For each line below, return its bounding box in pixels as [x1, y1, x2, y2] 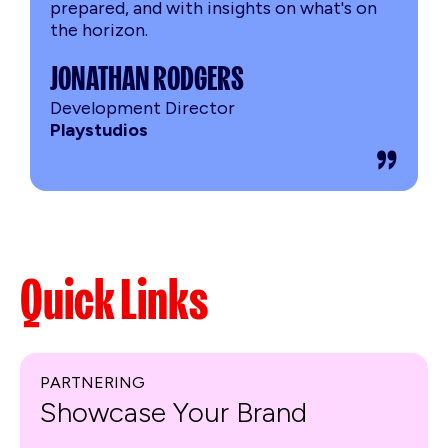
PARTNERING [40, 372, 145, 392]
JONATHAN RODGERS [50, 56, 244, 100]
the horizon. [50, 18, 148, 41]
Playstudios [50, 118, 148, 141]
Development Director [50, 96, 235, 119]
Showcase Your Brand [40, 394, 307, 429]
